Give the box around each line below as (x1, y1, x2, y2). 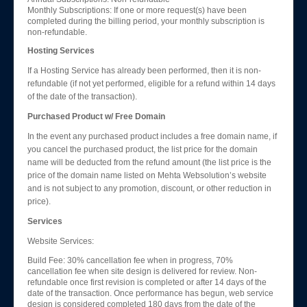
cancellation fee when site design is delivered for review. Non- (27, 267, 257, 276)
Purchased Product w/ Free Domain (27, 112, 165, 121)
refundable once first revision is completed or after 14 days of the (27, 278, 267, 287)
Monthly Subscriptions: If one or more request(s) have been (27, 5, 247, 15)
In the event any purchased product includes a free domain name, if (27, 132, 277, 141)
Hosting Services (27, 46, 95, 56)
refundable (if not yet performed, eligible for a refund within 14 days (27, 79, 275, 88)
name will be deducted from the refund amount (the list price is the (27, 158, 271, 167)
